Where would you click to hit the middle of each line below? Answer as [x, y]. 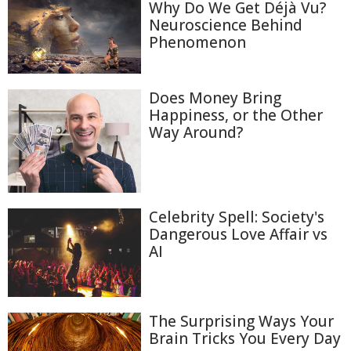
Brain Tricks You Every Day [245, 339]
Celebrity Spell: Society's [237, 217]
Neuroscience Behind [226, 25]
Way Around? [196, 133]
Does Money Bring [215, 98]
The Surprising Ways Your [241, 322]
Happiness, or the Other [236, 116]
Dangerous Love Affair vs [238, 234]
